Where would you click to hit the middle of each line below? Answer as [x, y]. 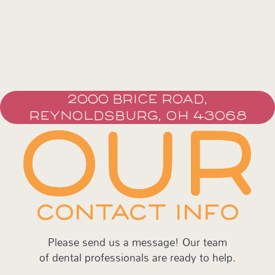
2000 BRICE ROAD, [137, 99]
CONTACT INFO [137, 212]
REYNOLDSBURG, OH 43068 [137, 115]
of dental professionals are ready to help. [137, 257]
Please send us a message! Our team [137, 242]
